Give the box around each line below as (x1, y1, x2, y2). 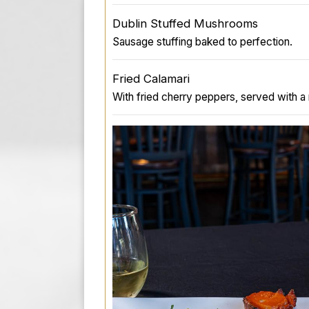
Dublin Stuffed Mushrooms (112, 16, 258, 30)
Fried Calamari (112, 71, 190, 86)
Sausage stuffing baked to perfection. (112, 34, 292, 48)
